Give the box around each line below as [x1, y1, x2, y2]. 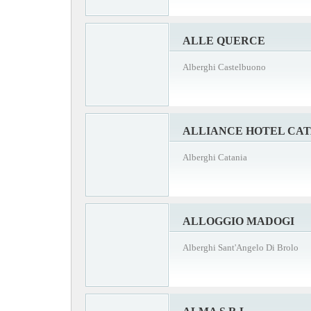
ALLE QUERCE [183, 34, 265, 47]
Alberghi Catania [183, 151, 247, 162]
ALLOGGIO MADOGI [183, 215, 294, 227]
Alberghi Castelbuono [183, 61, 266, 72]
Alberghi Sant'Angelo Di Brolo [183, 242, 299, 253]
